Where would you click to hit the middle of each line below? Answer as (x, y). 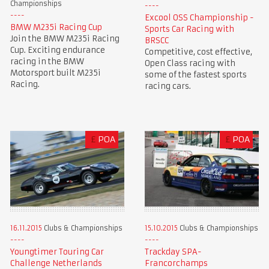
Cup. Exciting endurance (57, 50)
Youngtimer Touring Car (57, 252)
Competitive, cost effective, (198, 52)
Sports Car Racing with (189, 29)
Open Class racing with (190, 64)
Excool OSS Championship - (199, 18)
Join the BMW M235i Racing (65, 39)
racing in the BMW (47, 62)
